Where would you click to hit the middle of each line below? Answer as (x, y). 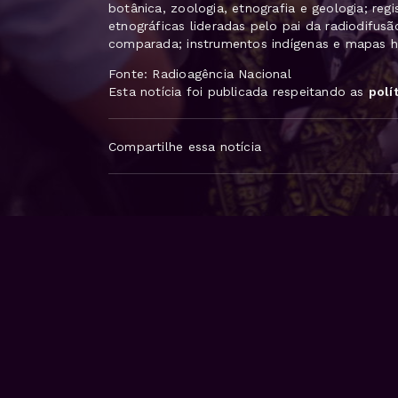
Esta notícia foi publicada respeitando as (239, 92)
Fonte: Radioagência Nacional (200, 74)
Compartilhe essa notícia (185, 146)
